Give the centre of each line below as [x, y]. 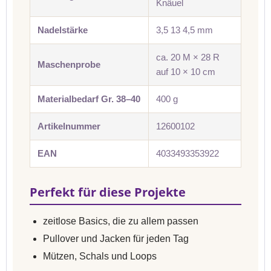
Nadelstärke [63, 30]
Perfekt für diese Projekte [108, 192]
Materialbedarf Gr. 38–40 [89, 99]
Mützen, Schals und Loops [100, 256]
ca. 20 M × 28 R [188, 57]
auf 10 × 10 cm [186, 72]
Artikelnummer [69, 126]
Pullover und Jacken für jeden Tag [116, 239]
